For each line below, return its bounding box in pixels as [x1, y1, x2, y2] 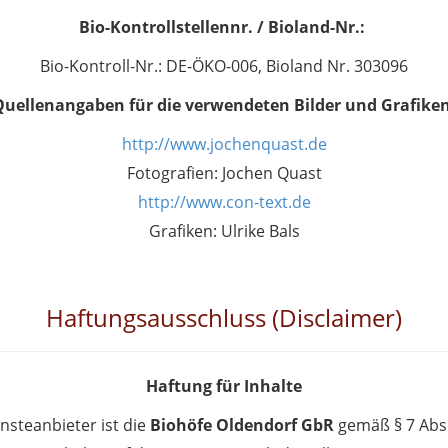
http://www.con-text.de [137, 191, 311, 213]
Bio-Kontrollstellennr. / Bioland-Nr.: [79, 16, 365, 38]
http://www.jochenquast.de [121, 133, 327, 155]
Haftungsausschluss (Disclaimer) [46, 301, 402, 334]
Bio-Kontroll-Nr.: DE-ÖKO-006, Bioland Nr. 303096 [40, 55, 408, 77]
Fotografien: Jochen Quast [126, 162, 322, 184]
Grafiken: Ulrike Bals [148, 220, 300, 242]
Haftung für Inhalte [146, 375, 302, 397]
